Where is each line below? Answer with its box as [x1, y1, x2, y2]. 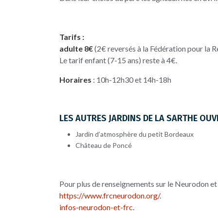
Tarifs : [59, 32, 84, 41]
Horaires [59, 74, 91, 84]
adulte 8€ [59, 43, 93, 53]
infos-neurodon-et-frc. [59, 202, 134, 212]
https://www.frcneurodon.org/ [59, 190, 160, 200]
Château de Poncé [75, 141, 132, 149]
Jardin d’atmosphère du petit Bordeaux [75, 129, 194, 138]
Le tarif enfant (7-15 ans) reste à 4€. [59, 55, 177, 65]
